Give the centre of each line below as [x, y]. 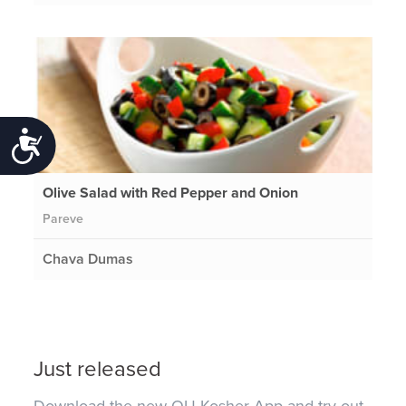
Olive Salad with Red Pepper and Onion [171, 193]
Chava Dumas [88, 259]
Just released [98, 370]
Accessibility [97, 143]
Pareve [63, 218]
